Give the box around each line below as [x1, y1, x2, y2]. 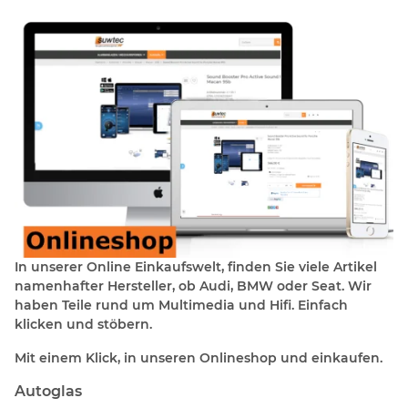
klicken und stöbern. [15, 315, 152, 332]
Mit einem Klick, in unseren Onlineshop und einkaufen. [15, 349, 382, 366]
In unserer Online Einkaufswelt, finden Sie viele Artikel [15, 258, 377, 275]
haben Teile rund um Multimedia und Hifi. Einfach [15, 296, 348, 313]
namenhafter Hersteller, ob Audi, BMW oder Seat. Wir [15, 277, 372, 294]
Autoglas [15, 382, 82, 400]
